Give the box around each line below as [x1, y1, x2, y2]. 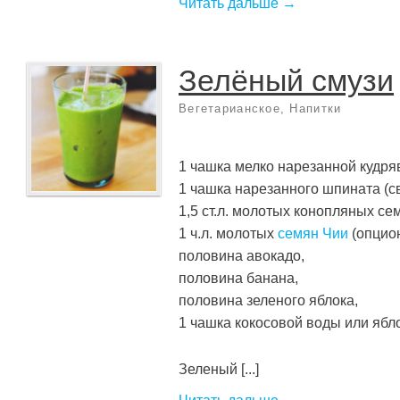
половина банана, [179, 270, 298, 287]
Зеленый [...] [179, 360, 259, 377]
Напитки [289, 102, 342, 116]
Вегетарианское [179, 102, 280, 116]
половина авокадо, [179, 247, 304, 264]
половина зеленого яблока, [179, 292, 358, 309]
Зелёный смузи [179, 64, 394, 98]
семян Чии [278, 225, 348, 242]
